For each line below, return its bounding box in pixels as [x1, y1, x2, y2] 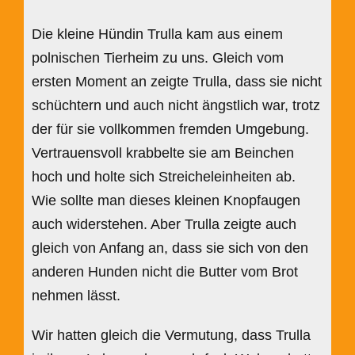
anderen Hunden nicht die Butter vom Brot [32, 263, 298, 280]
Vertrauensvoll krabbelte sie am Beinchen [32, 144, 294, 161]
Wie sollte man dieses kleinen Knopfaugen [32, 192, 300, 208]
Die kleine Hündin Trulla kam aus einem [32, 25, 283, 42]
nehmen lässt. [32, 287, 120, 303]
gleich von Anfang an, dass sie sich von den [32, 239, 308, 256]
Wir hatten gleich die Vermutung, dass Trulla [32, 326, 311, 343]
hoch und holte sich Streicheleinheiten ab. [32, 168, 296, 185]
